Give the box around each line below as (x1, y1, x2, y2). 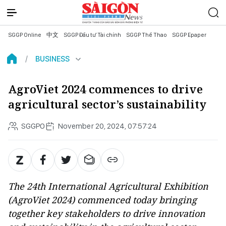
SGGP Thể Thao (126, 31, 167, 38)
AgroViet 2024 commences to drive (8, 82, 203, 96)
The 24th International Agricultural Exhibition (8, 180, 208, 192)
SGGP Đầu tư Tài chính (64, 31, 121, 38)
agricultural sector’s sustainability (8, 97, 206, 111)
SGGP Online (8, 31, 41, 38)
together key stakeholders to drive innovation (8, 207, 205, 219)
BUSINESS (35, 54, 70, 64)
